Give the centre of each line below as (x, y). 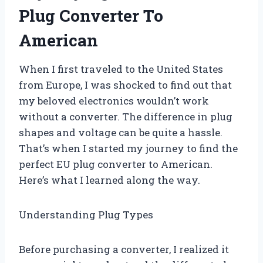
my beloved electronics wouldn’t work (114, 100)
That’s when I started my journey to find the (128, 148)
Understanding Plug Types (86, 214)
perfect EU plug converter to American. (116, 164)
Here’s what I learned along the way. (109, 180)
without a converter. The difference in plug (126, 116)
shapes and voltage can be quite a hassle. (121, 132)
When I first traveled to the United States (121, 69)
